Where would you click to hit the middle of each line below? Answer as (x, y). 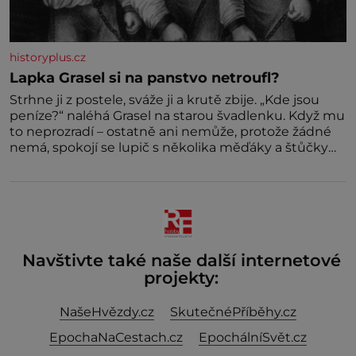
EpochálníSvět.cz (253, 337)
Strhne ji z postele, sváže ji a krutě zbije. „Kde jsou (164, 99)
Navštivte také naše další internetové (181, 260)
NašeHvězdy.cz (107, 311)
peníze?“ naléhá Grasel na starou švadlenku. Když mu (177, 115)
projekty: (181, 277)
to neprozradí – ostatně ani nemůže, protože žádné (170, 131)
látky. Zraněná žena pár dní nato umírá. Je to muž (133, 163)
